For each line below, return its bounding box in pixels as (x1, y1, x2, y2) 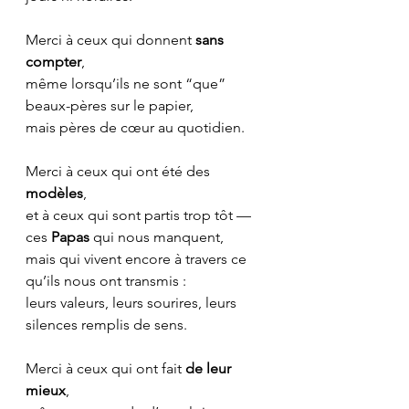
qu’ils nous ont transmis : (26, 271, 186, 289)
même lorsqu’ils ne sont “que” (26, 74, 229, 92)
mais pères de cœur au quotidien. (26, 118, 245, 136)
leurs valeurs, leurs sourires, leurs (26, 293, 240, 311)
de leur (185, 359, 235, 377)
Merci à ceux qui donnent (26, 30, 195, 48)
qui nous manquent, (89, 227, 224, 246)
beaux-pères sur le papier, (26, 96, 194, 114)
